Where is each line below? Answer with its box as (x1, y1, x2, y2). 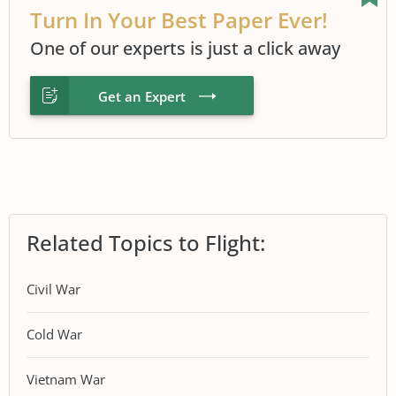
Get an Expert (98, 87, 186, 105)
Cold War (27, 325, 82, 343)
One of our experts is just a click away (30, 35, 340, 60)
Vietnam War (27, 370, 105, 388)
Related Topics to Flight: (27, 227, 265, 257)
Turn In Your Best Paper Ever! (30, 4, 328, 34)
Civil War (27, 280, 80, 298)
